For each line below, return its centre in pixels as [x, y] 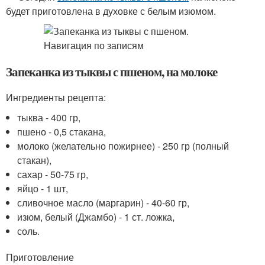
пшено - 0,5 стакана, [62, 132]
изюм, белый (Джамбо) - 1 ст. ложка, [96, 217]
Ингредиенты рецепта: [56, 97]
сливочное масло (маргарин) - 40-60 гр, [104, 203]
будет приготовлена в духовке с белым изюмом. [111, 11]
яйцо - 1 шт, [43, 188]
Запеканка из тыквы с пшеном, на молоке [112, 72]
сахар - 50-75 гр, [53, 174]
